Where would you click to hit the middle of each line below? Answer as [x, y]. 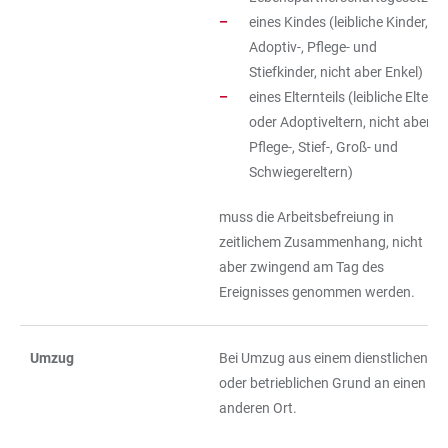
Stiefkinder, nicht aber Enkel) [336, 72]
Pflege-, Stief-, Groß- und [323, 147]
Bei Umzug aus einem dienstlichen [323, 358]
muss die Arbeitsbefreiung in [306, 217]
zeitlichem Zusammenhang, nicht [321, 242]
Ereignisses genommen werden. [317, 292]
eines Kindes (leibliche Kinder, [338, 22]
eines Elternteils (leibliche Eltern [345, 97]
